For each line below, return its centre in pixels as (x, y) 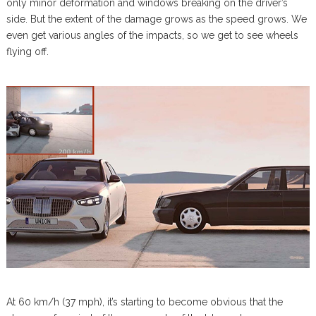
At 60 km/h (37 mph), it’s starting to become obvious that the (144, 302)
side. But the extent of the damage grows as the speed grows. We (156, 19)
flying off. (27, 51)
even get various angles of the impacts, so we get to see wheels (152, 35)
